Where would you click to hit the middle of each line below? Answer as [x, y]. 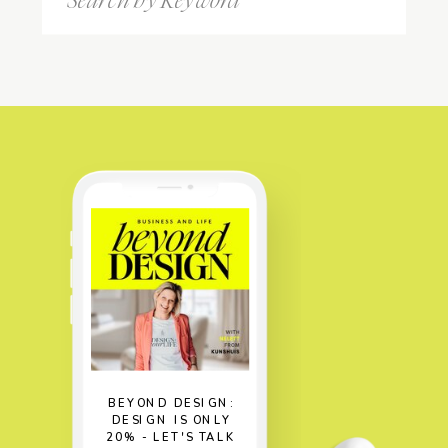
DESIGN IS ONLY [171, 420]
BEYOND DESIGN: [171, 403]
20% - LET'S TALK [171, 437]
